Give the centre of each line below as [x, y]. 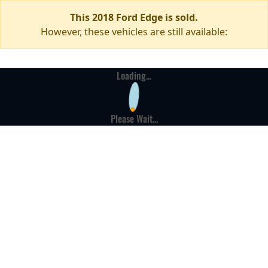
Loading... [134, 75]
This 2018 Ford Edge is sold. [134, 17]
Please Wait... [134, 118]
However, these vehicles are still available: [134, 32]
